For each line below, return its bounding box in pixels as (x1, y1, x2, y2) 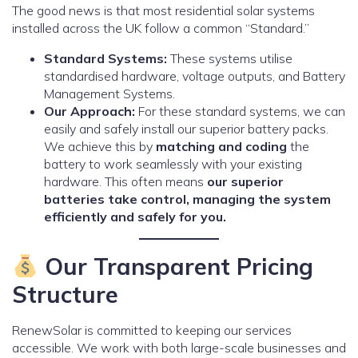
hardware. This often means (44, 173, 207, 190)
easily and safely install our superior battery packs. (44, 121, 328, 137)
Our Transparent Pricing (38, 252, 313, 281)
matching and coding (156, 138, 287, 155)
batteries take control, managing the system (44, 191, 331, 208)
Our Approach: (44, 103, 135, 120)
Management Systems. (44, 86, 175, 102)
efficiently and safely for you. (44, 209, 226, 225)
